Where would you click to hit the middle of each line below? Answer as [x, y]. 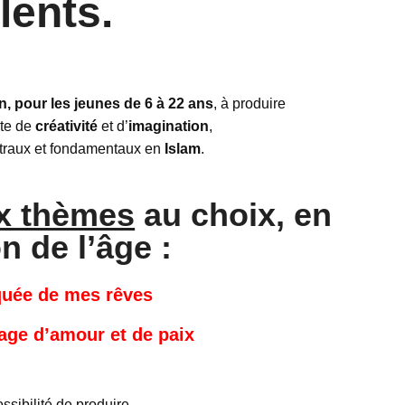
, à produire [250, 103]
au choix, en [234, 214]
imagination [169, 126]
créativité [67, 126]
